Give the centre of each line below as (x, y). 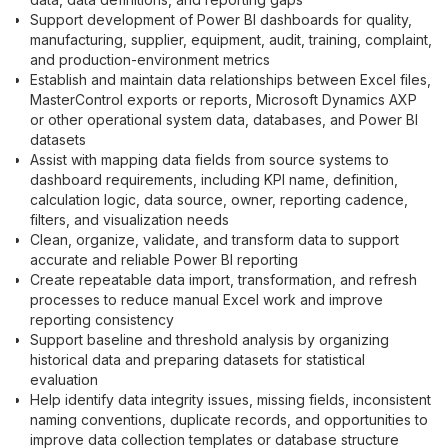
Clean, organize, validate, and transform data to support (214, 239)
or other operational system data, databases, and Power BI (224, 119)
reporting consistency (102, 319)
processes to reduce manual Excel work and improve (206, 299)
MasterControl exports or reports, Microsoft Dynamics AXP (223, 99)
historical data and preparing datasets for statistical (197, 359)
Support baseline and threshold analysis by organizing (209, 339)
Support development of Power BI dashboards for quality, (221, 19)
